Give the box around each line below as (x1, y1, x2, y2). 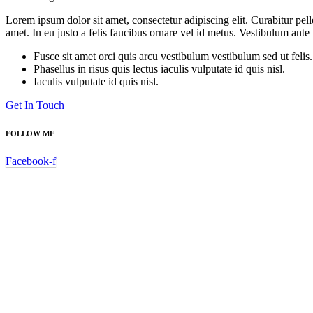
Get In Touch (6, 99, 64, 111)
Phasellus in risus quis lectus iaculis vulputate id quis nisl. (34, 62, 285, 75)
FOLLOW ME (6, 129, 54, 138)
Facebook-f (6, 154, 56, 167)
